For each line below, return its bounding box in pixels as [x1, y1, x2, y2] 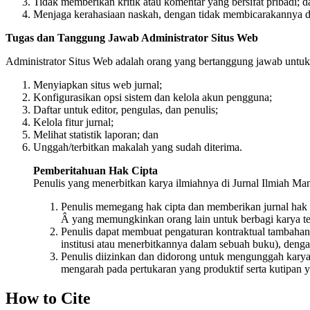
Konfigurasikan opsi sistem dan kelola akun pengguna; [33, 91, 272, 104]
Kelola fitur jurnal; [33, 116, 113, 129]
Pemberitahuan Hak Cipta [33, 165, 158, 177]
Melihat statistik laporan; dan [33, 129, 158, 141]
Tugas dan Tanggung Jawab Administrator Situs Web [6, 32, 258, 44]
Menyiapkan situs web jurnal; [33, 79, 162, 91]
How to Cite [6, 289, 91, 308]
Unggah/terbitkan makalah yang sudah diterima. [33, 141, 242, 154]
